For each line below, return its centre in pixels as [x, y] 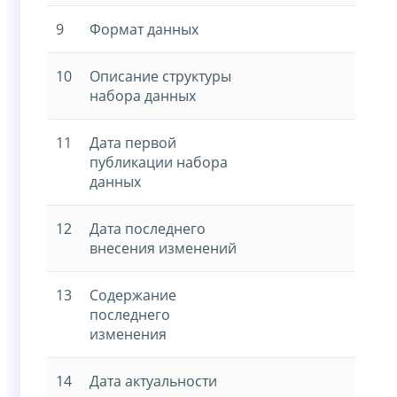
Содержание [133, 295]
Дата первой [133, 142]
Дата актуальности [153, 381]
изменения [128, 334]
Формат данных [144, 29]
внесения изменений [163, 248]
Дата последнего [148, 228]
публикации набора [159, 162]
